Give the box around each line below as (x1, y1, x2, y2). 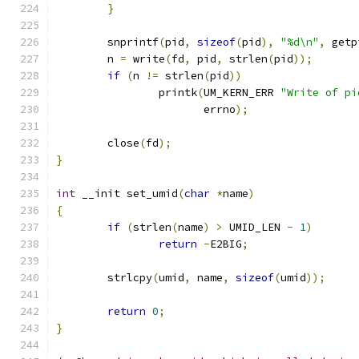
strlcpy (107, 271, 152, 284)
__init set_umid (75, 187, 178, 200)
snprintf (107, 35, 159, 49)
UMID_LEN (223, 220, 287, 234)
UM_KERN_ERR (204, 86, 280, 99)
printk (159, 86, 197, 99)
